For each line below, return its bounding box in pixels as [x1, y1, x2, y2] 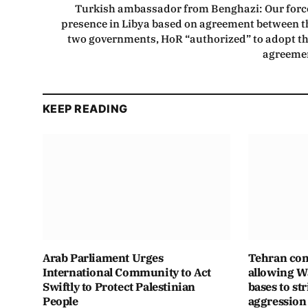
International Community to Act [43, 265, 212, 279]
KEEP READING [43, 102, 128, 116]
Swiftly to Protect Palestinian [43, 279, 196, 294]
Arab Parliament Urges [43, 250, 164, 265]
